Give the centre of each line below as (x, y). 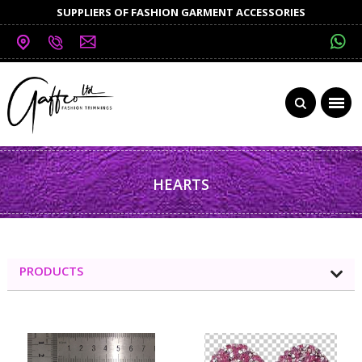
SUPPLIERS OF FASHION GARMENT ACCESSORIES (181, 12)
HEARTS (181, 184)
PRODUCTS (51, 270)
